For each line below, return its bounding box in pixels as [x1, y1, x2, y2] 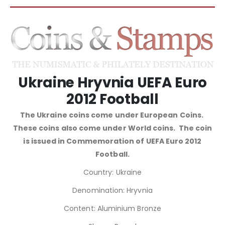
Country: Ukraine [83, 167, 142, 177]
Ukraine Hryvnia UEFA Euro [18, 72, 207, 92]
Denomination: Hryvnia [72, 185, 153, 195]
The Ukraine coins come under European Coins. [20, 109, 205, 120]
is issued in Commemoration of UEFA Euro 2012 [23, 136, 202, 146]
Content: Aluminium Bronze [64, 203, 161, 213]
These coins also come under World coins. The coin [13, 123, 212, 133]
